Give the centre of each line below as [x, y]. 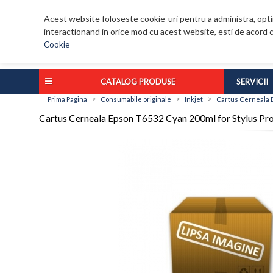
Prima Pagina [67, 99]
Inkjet [194, 99]
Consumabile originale [136, 99]
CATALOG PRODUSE [138, 82]
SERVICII [252, 82]
